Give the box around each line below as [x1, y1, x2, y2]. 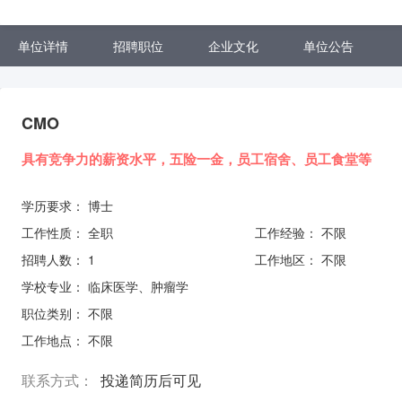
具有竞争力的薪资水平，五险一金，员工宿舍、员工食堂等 [22, 149, 371, 169]
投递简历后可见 [100, 370, 201, 390]
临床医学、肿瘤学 [88, 277, 188, 295]
